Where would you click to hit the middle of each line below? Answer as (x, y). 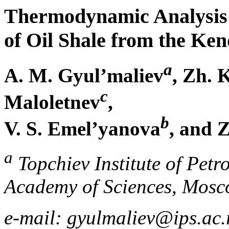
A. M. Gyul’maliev (84, 76)
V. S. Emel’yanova (82, 129)
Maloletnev (52, 102)
